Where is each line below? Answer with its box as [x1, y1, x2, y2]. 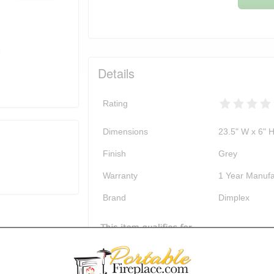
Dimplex [218, 193, 250, 203]
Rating [103, 98, 128, 109]
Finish [103, 149, 126, 159]
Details [98, 64, 135, 83]
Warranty [103, 171, 138, 181]
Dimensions [103, 127, 148, 137]
